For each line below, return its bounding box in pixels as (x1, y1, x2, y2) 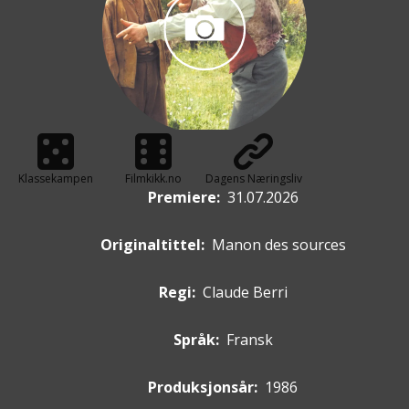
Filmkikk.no (125, 171, 183, 187)
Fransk (225, 330, 273, 351)
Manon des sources (211, 235, 346, 256)
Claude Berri (202, 282, 288, 303)
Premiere (147, 187, 216, 208)
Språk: (173, 330, 219, 351)
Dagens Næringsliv (204, 171, 302, 187)
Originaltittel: (100, 235, 204, 256)
